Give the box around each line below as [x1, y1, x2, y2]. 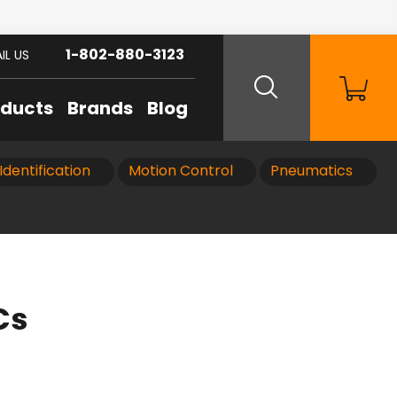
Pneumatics [270, 165, 353, 179]
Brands [67, 101, 133, 119]
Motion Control [128, 165, 233, 179]
